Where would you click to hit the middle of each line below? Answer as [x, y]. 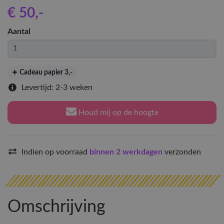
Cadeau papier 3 [43, 72]
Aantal [19, 31]
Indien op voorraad [55, 152]
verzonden [183, 152]
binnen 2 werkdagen [127, 152]
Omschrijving [56, 207]
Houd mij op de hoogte [117, 112]
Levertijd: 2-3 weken [57, 87]
